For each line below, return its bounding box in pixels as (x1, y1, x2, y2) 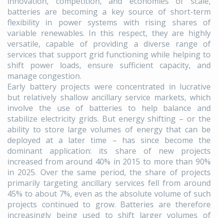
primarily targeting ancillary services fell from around (7, 178, 211, 189)
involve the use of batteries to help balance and (7, 103, 211, 114)
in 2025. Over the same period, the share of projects (7, 167, 211, 178)
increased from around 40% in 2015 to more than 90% (7, 156, 211, 167)
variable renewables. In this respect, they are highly (7, 28, 211, 39)
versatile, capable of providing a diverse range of (7, 38, 211, 50)
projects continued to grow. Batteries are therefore (7, 199, 211, 210)
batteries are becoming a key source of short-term (7, 6, 211, 18)
